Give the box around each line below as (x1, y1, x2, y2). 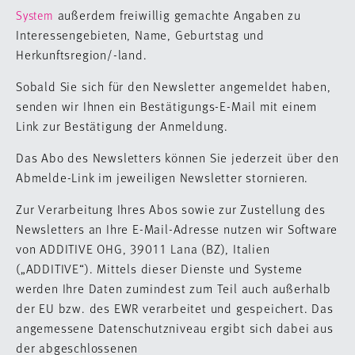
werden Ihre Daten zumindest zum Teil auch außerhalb (16, 280, 331, 296)
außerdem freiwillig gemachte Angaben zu (53, 6, 301, 23)
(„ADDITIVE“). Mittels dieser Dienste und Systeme (16, 260, 303, 277)
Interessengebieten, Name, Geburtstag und (16, 26, 265, 43)
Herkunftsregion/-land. (16, 46, 147, 63)
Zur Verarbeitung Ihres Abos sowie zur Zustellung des (16, 200, 326, 217)
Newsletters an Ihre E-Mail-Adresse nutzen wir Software (16, 220, 338, 237)
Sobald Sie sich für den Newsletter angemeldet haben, (16, 78, 331, 94)
